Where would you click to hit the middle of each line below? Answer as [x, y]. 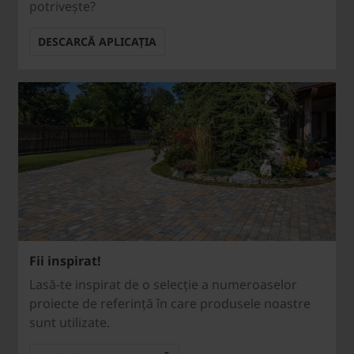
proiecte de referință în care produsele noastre [170, 304]
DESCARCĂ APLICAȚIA [97, 42]
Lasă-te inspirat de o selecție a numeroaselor [163, 285]
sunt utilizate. [70, 323]
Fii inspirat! [65, 261]
